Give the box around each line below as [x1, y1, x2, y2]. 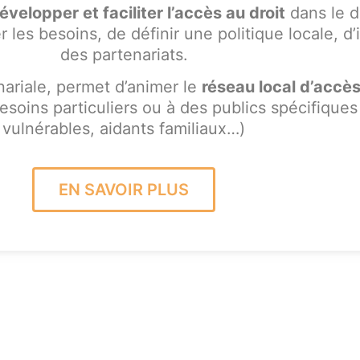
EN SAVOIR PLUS [59, 179, 189, 199]
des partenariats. [59, 45, 188, 64]
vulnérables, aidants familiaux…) [2, 119, 245, 139]
